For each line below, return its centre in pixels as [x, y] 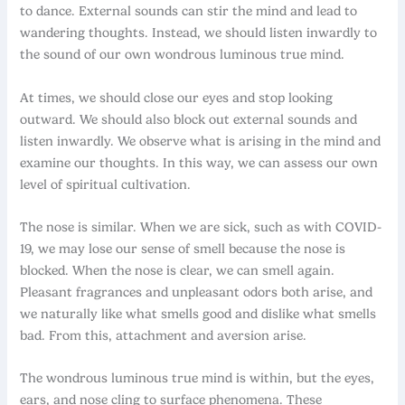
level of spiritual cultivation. [106, 184]
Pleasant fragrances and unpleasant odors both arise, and [197, 292]
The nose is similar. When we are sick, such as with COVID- [201, 227]
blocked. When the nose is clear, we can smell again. [178, 271]
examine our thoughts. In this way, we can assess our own [199, 162]
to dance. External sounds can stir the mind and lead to [189, 11]
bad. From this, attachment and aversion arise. [164, 336]
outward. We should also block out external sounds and [189, 119]
